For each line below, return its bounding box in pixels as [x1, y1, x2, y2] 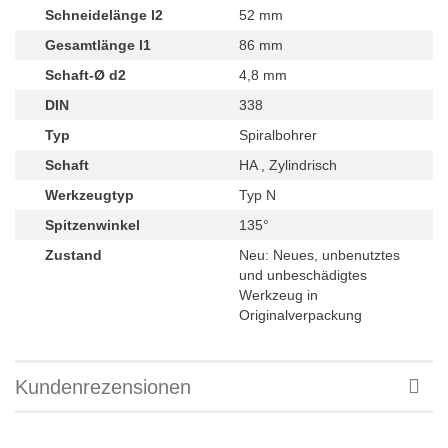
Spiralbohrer [239, 126, 317, 143]
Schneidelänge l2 [45, 6, 163, 23]
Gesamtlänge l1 [45, 36, 151, 53]
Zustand [45, 246, 102, 263]
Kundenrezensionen [15, 375, 191, 398]
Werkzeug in [239, 286, 318, 303]
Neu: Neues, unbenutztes [239, 246, 400, 263]
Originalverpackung [239, 306, 362, 323]
